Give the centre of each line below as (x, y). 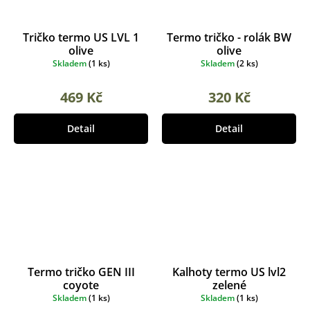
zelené (229, 285)
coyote (81, 285)
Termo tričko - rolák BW (229, 37)
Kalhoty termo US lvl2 (229, 272)
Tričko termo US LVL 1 (81, 37)
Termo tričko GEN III (81, 272)
